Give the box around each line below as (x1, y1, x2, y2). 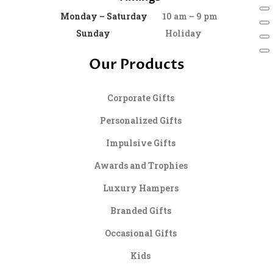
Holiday (110, 27, 202, 39)
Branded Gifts (110, 204, 171, 216)
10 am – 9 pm (147, 10, 218, 22)
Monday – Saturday (60, 10, 148, 22)
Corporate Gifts (107, 91, 174, 104)
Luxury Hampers (102, 182, 179, 194)
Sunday (76, 27, 111, 39)
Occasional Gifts (104, 227, 177, 239)
